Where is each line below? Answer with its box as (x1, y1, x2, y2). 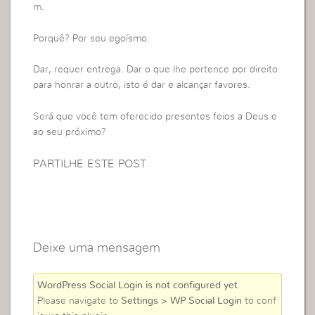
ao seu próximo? (33, 127, 107, 137)
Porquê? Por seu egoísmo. (33, 33, 150, 44)
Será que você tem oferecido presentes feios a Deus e (33, 111, 278, 122)
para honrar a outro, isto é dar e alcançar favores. (33, 80, 251, 91)
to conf (242, 295, 277, 306)
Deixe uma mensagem (33, 241, 161, 255)
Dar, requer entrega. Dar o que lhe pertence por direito (33, 65, 278, 75)
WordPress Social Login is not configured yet (37, 280, 238, 290)
